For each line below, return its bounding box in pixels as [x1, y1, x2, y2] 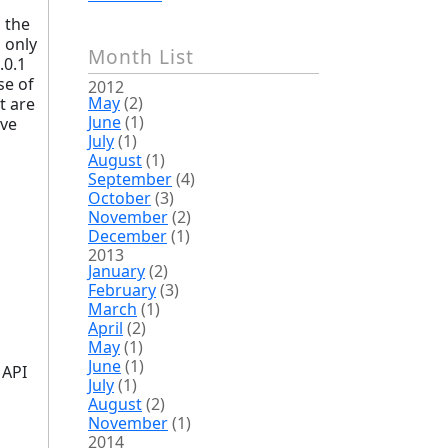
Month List [88, 43, 194, 70]
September [88, 168, 172, 190]
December [88, 225, 167, 247]
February [88, 279, 156, 301]
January [88, 260, 145, 282]
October [88, 187, 151, 209]
